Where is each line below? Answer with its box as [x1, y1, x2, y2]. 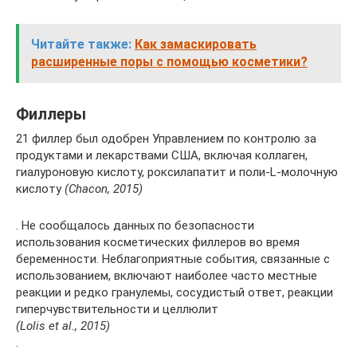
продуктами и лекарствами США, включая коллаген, [16, 147, 308, 163]
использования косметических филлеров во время [16, 234, 300, 249]
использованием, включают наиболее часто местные [16, 268, 317, 283]
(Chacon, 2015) [65, 181, 143, 196]
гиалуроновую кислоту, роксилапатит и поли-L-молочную [16, 164, 338, 179]
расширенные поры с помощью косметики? [31, 53, 308, 69]
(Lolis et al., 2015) [16, 318, 110, 333]
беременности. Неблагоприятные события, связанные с [16, 251, 330, 266]
